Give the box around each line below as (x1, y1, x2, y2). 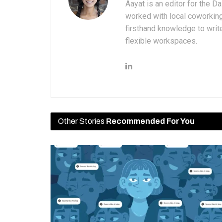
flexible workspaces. (125, 36, 197, 46)
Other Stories (58, 117, 106, 126)
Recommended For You (106, 117, 195, 126)
